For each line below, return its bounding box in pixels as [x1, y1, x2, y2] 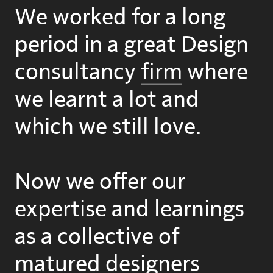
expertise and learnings [14, 197, 244, 221]
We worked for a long [14, 5, 225, 29]
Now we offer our [14, 170, 185, 194]
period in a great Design [14, 33, 249, 57]
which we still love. [14, 115, 201, 139]
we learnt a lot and [14, 88, 199, 112]
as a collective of [14, 225, 179, 249]
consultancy [14, 60, 141, 84]
